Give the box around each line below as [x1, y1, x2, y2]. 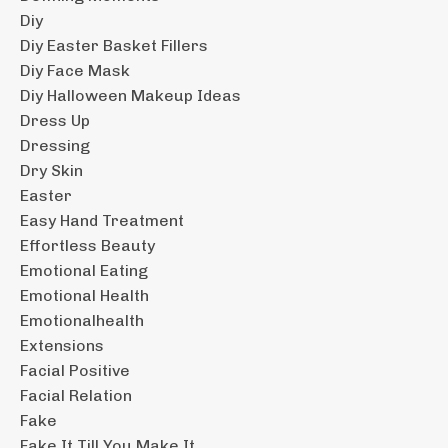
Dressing [20, 135, 90, 155]
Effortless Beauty [20, 235, 155, 255]
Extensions [20, 335, 104, 355]
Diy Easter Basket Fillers [20, 35, 208, 55]
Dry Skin [20, 160, 83, 180]
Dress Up [20, 110, 90, 130]
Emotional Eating [20, 260, 148, 280]
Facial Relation [20, 385, 132, 405]
